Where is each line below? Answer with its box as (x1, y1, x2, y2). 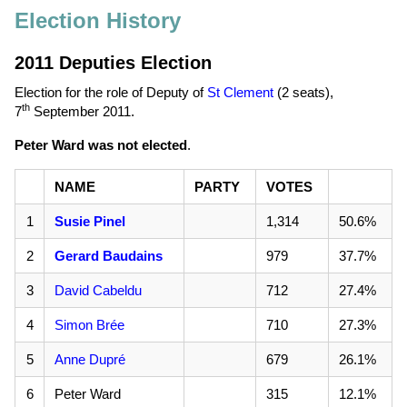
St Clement (207, 84, 273, 100)
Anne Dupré (54, 352, 125, 367)
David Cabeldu (54, 283, 142, 298)
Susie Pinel (54, 213, 125, 229)
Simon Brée (54, 317, 124, 333)
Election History (15, 8, 181, 33)
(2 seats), (273, 84, 333, 100)
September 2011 (30, 104, 131, 119)
